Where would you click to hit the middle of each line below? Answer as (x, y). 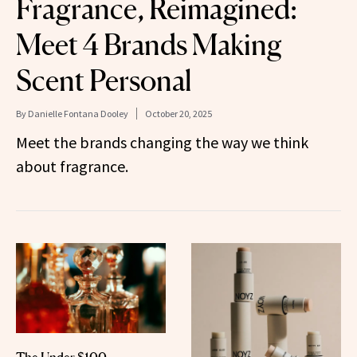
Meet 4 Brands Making (149, 45)
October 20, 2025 (178, 114)
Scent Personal (104, 81)
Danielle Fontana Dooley (78, 114)
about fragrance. (72, 167)
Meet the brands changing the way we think (162, 143)
